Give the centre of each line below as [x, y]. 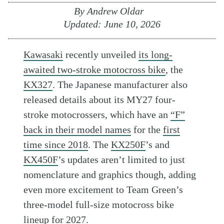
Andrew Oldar [115, 11]
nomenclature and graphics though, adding [110, 174]
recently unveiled [101, 54]
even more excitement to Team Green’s [103, 189]
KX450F [41, 159]
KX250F [128, 144]
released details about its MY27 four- [100, 99]
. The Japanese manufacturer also [120, 84]
